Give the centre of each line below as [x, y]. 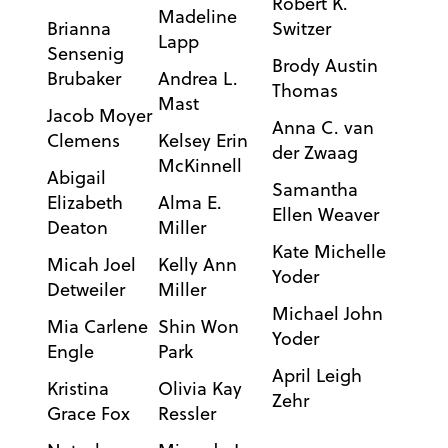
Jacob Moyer [99, 116]
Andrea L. [197, 79]
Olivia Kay [199, 389]
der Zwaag [314, 153]
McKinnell [199, 166]
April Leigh [316, 376]
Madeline [197, 17]
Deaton [77, 228]
